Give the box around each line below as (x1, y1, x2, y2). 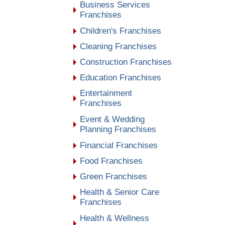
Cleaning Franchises (79, 41, 157, 51)
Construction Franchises (79, 57, 172, 67)
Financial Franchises (79, 140, 158, 150)
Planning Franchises (79, 124, 156, 135)
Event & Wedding (79, 114, 145, 124)
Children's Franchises (79, 26, 161, 36)
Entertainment (79, 88, 132, 98)
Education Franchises (79, 72, 161, 82)
